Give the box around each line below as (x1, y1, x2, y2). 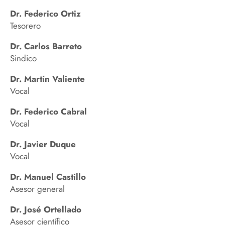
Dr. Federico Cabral (10, 105, 87, 118)
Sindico (10, 52, 37, 65)
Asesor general (10, 183, 65, 195)
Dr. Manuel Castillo (10, 171, 86, 183)
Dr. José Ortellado (10, 203, 81, 216)
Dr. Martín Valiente (10, 73, 85, 85)
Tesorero (10, 20, 41, 32)
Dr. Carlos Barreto (10, 40, 82, 53)
